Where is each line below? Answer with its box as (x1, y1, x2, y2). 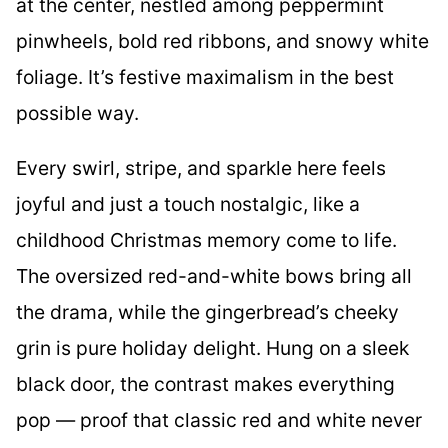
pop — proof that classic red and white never (16, 407, 422, 432)
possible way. (16, 100, 139, 125)
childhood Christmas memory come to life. (16, 227, 397, 252)
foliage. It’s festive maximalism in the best (16, 64, 394, 89)
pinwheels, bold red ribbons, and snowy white (16, 28, 429, 53)
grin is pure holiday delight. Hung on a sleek (16, 335, 409, 360)
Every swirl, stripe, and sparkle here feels (16, 155, 386, 180)
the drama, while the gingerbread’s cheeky (16, 299, 399, 324)
